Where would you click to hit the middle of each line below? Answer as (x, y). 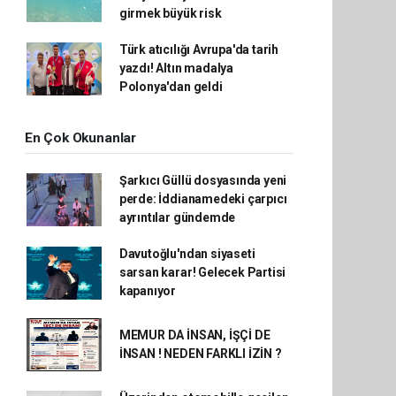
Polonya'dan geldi (171, 87)
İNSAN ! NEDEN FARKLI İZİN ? (200, 354)
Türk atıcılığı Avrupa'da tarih (199, 49)
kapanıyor (148, 291)
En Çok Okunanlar (80, 138)
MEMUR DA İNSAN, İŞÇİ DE (194, 335)
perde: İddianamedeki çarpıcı (203, 199)
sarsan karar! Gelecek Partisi (202, 272)
